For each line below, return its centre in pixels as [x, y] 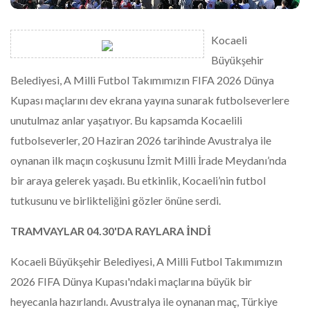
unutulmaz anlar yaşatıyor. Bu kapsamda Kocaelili [126, 120]
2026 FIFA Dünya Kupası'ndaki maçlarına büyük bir [131, 281]
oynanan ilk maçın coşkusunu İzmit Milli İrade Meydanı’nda [148, 160]
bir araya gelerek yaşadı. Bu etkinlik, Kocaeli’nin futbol [138, 180]
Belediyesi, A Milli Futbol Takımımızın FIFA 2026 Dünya [142, 80]
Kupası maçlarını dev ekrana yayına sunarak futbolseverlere [150, 100]
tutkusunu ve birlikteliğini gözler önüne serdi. [116, 200]
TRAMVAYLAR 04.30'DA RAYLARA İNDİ [111, 230]
